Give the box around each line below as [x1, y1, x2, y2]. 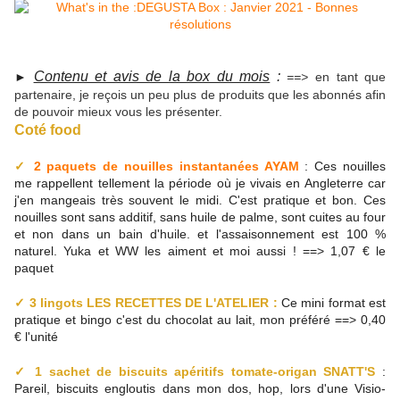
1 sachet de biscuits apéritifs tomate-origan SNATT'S [35, 364, 376, 379]
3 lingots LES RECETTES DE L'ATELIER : [29, 296, 278, 311]
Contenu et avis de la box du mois [33, 69, 271, 85]
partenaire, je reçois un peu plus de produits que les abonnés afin [14, 87, 386, 103]
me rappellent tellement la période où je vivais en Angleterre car [14, 176, 386, 191]
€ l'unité [14, 329, 58, 345]
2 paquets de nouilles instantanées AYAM [33, 159, 299, 174]
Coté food [14, 122, 81, 138]
